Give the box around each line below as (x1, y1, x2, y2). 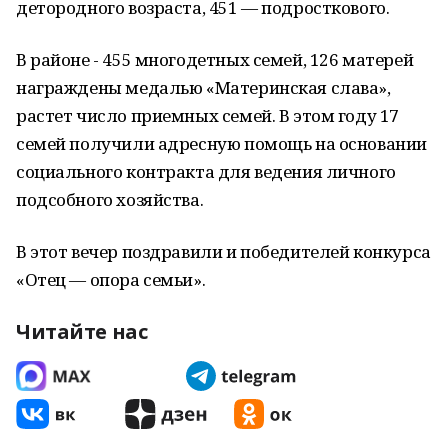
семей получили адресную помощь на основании (16, 132, 427, 155)
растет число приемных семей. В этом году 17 (16, 104, 399, 127)
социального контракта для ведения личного (16, 160, 396, 183)
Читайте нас (16, 318, 148, 345)
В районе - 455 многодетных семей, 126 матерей (16, 48, 414, 71)
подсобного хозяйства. (16, 188, 204, 211)
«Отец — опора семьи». (16, 268, 206, 291)
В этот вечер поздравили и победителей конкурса (16, 240, 431, 263)
